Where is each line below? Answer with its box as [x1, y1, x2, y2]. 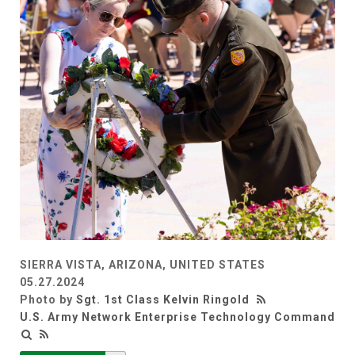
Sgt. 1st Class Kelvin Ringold [76, 292, 250, 306]
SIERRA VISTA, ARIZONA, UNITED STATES [20, 258, 265, 271]
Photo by [20, 292, 76, 306]
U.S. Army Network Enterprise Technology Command [20, 310, 335, 323]
